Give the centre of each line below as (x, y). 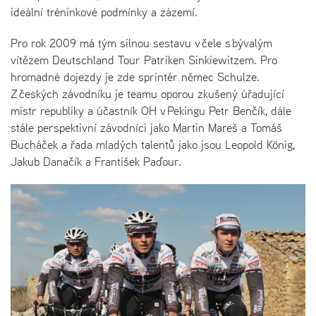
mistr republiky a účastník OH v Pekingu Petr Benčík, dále (151, 110)
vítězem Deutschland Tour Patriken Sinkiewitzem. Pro (144, 60)
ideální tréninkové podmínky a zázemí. (104, 12)
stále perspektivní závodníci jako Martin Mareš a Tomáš (146, 127)
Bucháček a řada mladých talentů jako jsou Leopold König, (153, 144)
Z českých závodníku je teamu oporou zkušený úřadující (147, 93)
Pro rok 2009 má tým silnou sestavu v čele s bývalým (141, 43)
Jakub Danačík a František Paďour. (96, 161)
